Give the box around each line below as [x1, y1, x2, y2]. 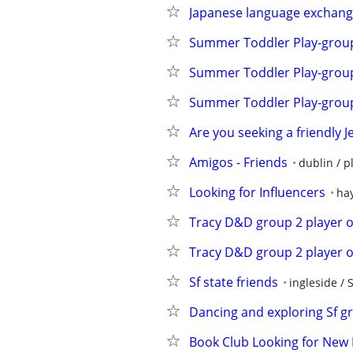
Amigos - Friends [189, 154, 288, 171]
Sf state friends [189, 273, 278, 291]
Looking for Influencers [189, 184, 325, 201]
